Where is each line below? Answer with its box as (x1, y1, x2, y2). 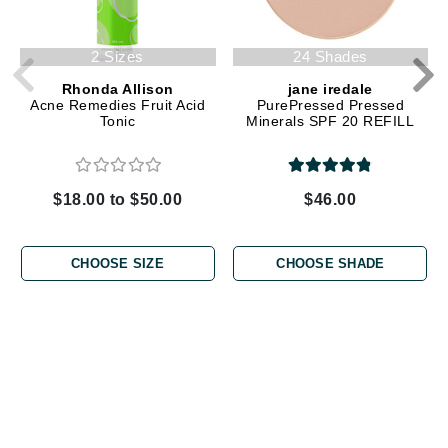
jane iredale (287, 80, 373, 97)
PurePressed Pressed (256, 96, 405, 113)
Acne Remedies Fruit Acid (30, 96, 206, 113)
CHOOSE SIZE (71, 255, 164, 271)
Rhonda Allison (61, 80, 174, 97)
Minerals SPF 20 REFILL (246, 112, 415, 129)
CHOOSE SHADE (276, 255, 385, 271)
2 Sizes (91, 47, 144, 65)
